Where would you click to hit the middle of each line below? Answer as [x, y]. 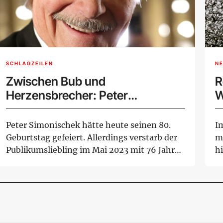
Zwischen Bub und [56, 81]
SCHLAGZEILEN [30, 63]
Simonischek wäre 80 [64, 109]
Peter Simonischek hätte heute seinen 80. [88, 125]
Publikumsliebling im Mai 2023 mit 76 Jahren [95, 150]
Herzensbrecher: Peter [67, 95]
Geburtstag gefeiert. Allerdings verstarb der [92, 137]
